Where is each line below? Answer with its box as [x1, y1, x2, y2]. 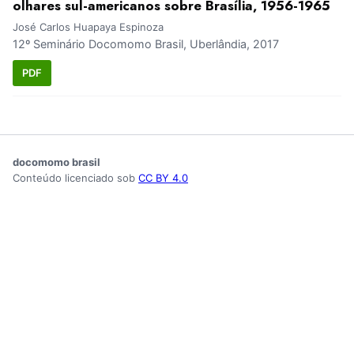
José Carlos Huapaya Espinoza [13, 21, 164, 34]
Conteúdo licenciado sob [13, 171, 138, 184]
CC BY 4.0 [138, 171, 188, 184]
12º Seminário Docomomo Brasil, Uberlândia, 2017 [13, 37, 279, 51]
